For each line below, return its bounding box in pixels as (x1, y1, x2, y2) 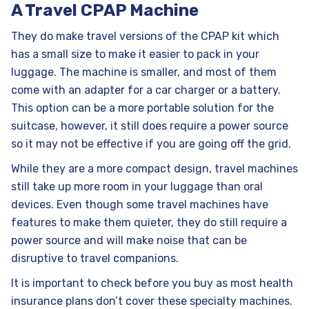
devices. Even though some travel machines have (11, 198, 268, 212)
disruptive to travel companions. (11, 252, 179, 266)
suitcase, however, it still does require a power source (11, 119, 288, 133)
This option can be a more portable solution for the (11, 101, 274, 115)
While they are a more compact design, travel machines (11, 162, 298, 176)
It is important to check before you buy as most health (11, 277, 293, 290)
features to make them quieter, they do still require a (11, 216, 287, 230)
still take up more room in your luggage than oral (11, 180, 263, 194)
